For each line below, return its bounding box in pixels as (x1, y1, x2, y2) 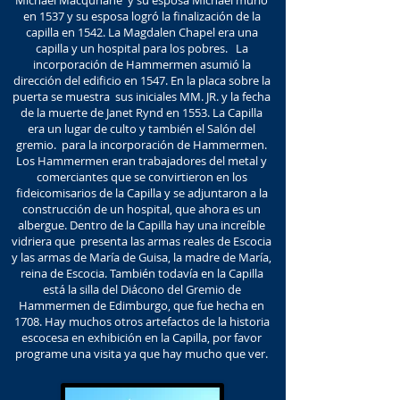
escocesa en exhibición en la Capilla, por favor (21, 329, 262, 346)
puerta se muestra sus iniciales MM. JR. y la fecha (12, 88, 271, 104)
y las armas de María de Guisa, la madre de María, (12, 249, 271, 265)
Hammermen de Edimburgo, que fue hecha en (19, 297, 264, 313)
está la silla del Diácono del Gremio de (42, 281, 241, 297)
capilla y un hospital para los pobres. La (35, 40, 248, 56)
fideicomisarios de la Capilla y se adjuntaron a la (15, 185, 268, 201)
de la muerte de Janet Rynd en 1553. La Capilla (21, 104, 262, 121)
